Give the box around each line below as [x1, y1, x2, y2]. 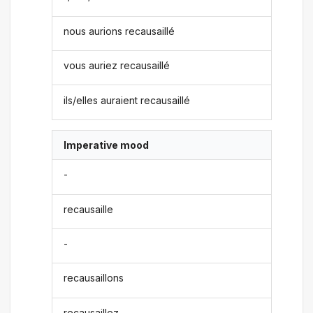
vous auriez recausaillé [64, 59, 170, 72]
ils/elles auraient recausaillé [64, 94, 191, 106]
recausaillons [64, 272, 124, 284]
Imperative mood [64, 138, 150, 151]
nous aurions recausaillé [64, 24, 175, 37]
